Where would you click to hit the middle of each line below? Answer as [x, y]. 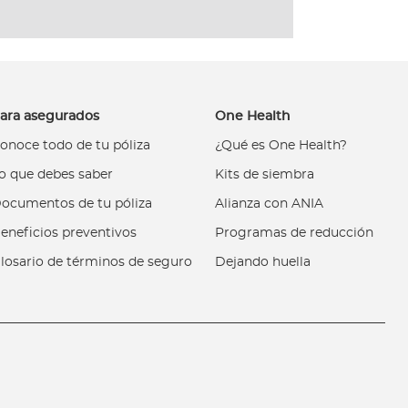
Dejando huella [263, 262]
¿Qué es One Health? [281, 145]
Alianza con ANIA [270, 204]
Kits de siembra [265, 174]
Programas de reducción [295, 233]
